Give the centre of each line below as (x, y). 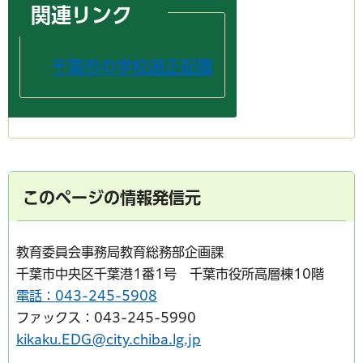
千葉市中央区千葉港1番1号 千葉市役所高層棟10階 (170, 274)
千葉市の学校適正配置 (132, 67)
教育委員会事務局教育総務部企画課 (120, 252)
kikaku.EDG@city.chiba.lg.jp (109, 340)
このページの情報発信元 (112, 198)
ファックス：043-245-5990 (106, 318)
